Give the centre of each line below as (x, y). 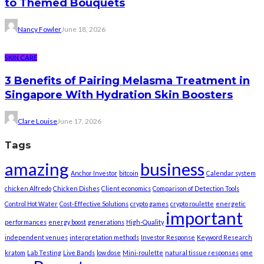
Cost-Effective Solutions (94, 203)
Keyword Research (225, 237)
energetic (231, 203)
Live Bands (79, 252)
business (172, 169)
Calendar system (231, 173)
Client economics (126, 188)
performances (26, 222)
